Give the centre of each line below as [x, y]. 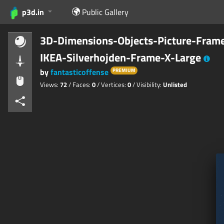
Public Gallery [105, 12]
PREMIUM [124, 70]
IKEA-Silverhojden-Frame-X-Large [120, 57]
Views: [50, 85]
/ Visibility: [148, 85]
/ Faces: [80, 85]
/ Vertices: [112, 85]
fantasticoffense [79, 72]
